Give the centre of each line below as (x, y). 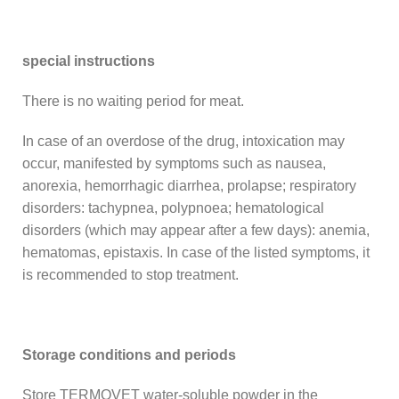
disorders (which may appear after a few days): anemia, (196, 230)
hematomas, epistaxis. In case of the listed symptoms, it (196, 252)
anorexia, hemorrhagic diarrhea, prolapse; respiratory (189, 185)
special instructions (89, 61)
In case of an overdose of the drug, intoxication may (183, 141)
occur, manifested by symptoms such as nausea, (174, 163)
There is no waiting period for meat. (133, 101)
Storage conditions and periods (129, 354)
